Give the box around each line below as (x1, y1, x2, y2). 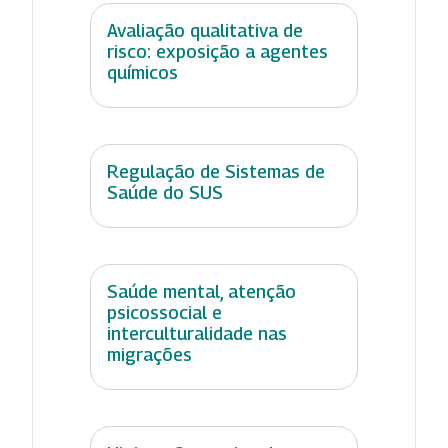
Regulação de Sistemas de (107, 160, 325, 182)
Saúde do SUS (107, 181, 223, 203)
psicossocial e (107, 301, 222, 323)
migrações (107, 343, 192, 365)
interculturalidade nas (107, 322, 287, 344)
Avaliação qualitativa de (107, 19, 303, 41)
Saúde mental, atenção (107, 280, 296, 302)
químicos (107, 61, 178, 83)
